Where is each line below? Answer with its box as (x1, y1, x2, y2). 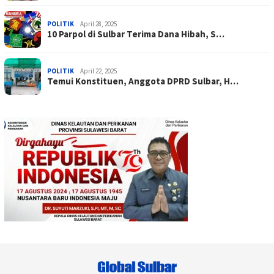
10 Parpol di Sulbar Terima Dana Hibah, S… (47, 28, 224, 40)
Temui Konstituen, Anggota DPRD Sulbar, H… (47, 75, 239, 87)
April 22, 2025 (80, 66, 117, 75)
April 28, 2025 (80, 19, 117, 28)
